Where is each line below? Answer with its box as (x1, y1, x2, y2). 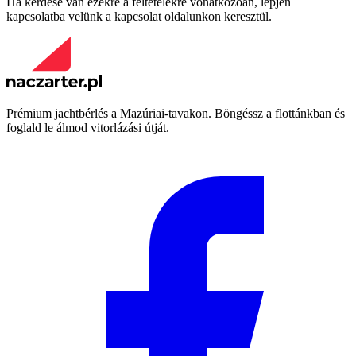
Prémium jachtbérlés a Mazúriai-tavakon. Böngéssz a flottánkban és (6, 106, 345, 121)
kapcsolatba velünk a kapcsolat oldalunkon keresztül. (6, 10, 272, 24)
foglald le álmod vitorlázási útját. (6, 121, 169, 135)
